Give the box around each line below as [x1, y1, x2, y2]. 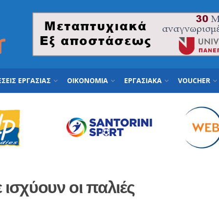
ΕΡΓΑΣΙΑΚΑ [124, 76, 162, 85]
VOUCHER [178, 76, 210, 85]
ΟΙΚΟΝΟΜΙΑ [67, 76, 108, 85]
